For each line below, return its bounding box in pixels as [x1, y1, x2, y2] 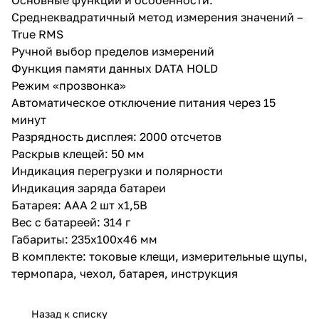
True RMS [11, 26, 63, 41]
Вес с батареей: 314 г [11, 214, 130, 229]
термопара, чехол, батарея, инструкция [11, 266, 238, 281]
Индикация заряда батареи [11, 180, 166, 195]
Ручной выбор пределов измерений [11, 43, 214, 58]
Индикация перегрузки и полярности [11, 163, 223, 178]
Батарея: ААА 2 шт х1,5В [11, 197, 147, 212]
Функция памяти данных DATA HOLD [11, 61, 218, 75]
